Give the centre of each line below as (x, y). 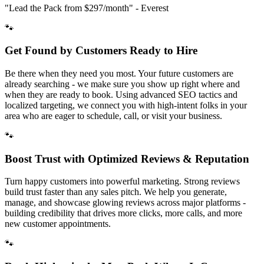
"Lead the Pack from (44, 8)
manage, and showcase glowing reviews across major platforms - (125, 203)
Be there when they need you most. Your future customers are (119, 73)
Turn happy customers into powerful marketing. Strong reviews (122, 181)
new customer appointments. (58, 224)
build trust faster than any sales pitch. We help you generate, (116, 192)
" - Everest (149, 8)
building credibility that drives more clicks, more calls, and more (123, 213)
